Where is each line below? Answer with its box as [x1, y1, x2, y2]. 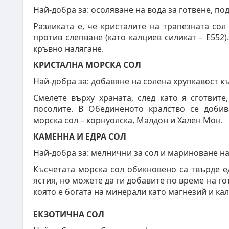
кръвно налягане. [33, 43, 104, 54]
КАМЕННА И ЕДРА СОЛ [33, 131, 126, 142]
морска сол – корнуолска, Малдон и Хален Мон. [33, 114, 225, 126]
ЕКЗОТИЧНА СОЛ [33, 209, 104, 220]
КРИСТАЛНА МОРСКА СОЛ [33, 59, 141, 71]
